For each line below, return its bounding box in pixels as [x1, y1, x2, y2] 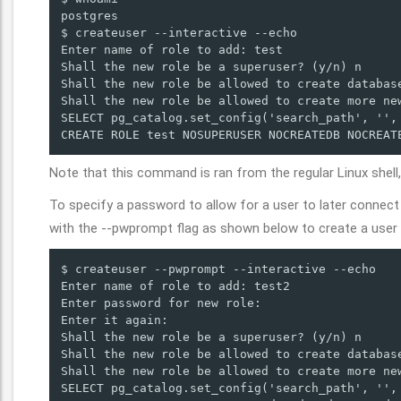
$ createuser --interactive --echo [61, 26, 297, 39]
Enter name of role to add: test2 [61, 278, 290, 293]
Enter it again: [61, 312, 175, 327]
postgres [61, 9, 118, 22]
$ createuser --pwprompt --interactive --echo [61, 261, 376, 276]
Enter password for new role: [61, 295, 269, 310]
